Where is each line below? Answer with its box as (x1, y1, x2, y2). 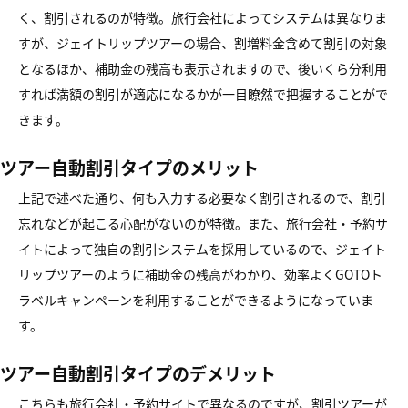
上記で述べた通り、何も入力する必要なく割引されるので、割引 (18, 189, 386, 207)
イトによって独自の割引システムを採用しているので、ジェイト (18, 240, 386, 258)
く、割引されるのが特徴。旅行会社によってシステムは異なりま (18, 8, 387, 26)
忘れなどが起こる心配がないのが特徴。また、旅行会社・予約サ (18, 214, 388, 232)
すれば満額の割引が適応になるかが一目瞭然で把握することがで (18, 85, 388, 103)
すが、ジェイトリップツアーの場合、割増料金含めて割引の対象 (18, 34, 387, 52)
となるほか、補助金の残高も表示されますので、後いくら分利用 (18, 59, 387, 77)
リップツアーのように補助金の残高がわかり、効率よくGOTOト (18, 265, 382, 283)
